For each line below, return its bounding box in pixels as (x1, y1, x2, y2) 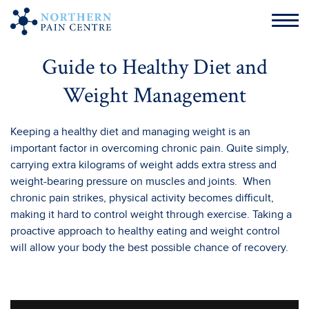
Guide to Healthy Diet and (41, 53, 268, 81)
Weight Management (63, 81, 246, 110)
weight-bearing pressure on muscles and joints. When (10, 175, 271, 188)
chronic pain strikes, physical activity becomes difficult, (10, 191, 274, 205)
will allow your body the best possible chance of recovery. (10, 241, 288, 255)
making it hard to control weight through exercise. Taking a (10, 208, 292, 221)
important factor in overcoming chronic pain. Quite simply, (10, 141, 289, 155)
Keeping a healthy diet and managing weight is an (10, 125, 250, 139)
